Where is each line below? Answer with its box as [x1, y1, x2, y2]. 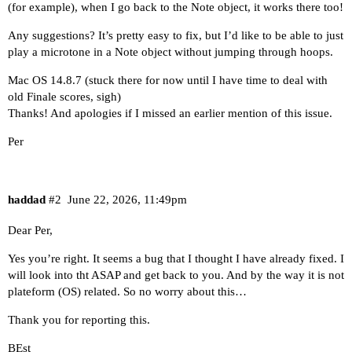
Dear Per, [8, 224, 53, 237]
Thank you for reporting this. [8, 313, 150, 327]
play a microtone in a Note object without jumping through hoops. [8, 46, 333, 59]
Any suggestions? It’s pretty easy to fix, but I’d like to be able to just [8, 29, 343, 42]
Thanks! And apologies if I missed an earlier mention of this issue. [8, 107, 332, 120]
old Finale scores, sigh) [8, 90, 121, 104]
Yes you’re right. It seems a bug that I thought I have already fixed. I [8, 252, 344, 266]
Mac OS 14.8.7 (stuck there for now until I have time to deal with [8, 74, 328, 87]
